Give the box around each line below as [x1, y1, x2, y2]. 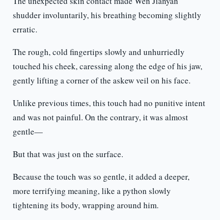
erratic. [12, 24, 37, 35]
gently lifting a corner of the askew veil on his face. [12, 75, 191, 86]
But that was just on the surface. [12, 148, 123, 160]
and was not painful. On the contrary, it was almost [12, 111, 188, 123]
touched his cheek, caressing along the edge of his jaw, [12, 60, 202, 72]
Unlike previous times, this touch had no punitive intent [12, 97, 205, 109]
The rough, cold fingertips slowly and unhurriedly [12, 46, 185, 58]
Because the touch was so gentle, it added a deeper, [12, 171, 190, 183]
